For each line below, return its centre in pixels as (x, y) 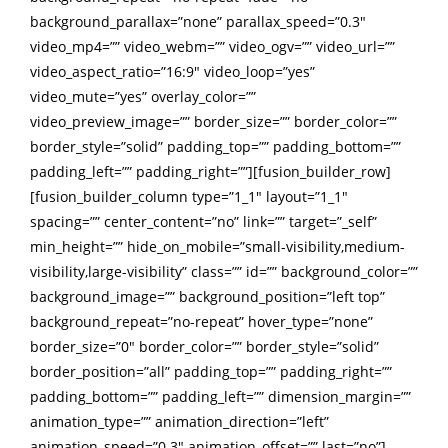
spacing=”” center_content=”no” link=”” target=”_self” (203, 221)
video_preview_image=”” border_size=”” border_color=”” (213, 121)
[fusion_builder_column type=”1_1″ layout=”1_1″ (189, 196)
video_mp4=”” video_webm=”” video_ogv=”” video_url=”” (212, 46)
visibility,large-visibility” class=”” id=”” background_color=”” (224, 271)
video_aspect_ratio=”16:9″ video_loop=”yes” (172, 71)
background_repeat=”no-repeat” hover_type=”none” (201, 321)
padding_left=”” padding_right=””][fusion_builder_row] (210, 171)
